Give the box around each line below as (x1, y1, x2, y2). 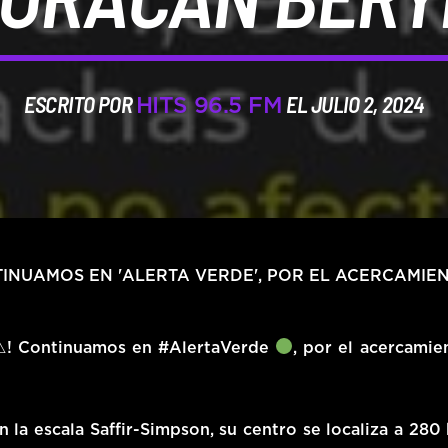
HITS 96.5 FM (135, 95, 283, 119)
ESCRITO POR (24, 90, 136, 119)
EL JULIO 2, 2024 (282, 90, 424, 119)
